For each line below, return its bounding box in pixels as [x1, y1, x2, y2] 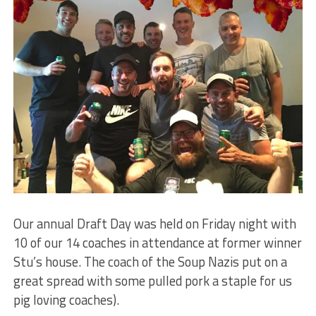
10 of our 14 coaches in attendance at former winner [13, 233, 302, 253]
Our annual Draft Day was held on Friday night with [13, 214, 296, 234]
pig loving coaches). [13, 290, 119, 310]
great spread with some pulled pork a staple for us [13, 271, 292, 291]
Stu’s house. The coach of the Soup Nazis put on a [13, 252, 287, 272]
